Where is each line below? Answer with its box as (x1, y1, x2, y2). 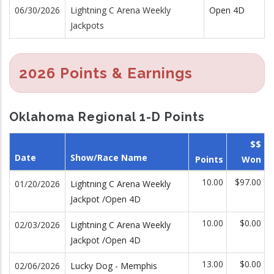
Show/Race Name (70, 152, 147, 163)
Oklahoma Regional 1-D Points (9, 109, 205, 124)
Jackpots (70, 19, 104, 31)
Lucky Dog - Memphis (70, 260, 157, 272)
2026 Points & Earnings (19, 64, 193, 82)
